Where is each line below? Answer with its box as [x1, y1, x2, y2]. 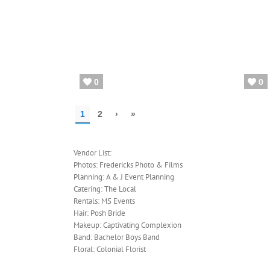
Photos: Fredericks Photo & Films [73, 159, 184, 170]
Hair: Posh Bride [73, 207, 127, 218]
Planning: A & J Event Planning [73, 171, 176, 182]
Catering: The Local [73, 183, 138, 194]
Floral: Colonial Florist [73, 243, 146, 254]
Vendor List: [73, 147, 113, 158]
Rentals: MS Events [73, 195, 137, 206]
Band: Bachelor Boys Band [73, 231, 162, 242]
